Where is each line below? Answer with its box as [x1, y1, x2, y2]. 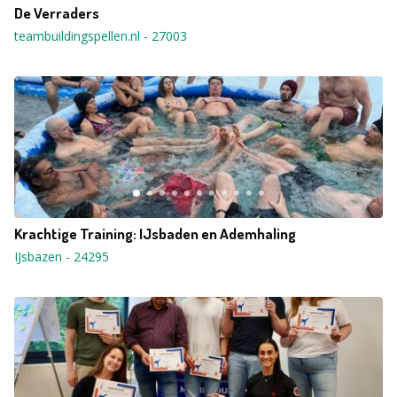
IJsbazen [14, 248, 62, 265]
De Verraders [14, 4, 99, 22]
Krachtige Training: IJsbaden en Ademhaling [14, 224, 296, 243]
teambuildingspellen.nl [14, 27, 140, 44]
